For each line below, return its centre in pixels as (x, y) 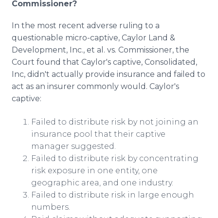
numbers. (51, 207)
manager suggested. (73, 146)
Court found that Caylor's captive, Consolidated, (104, 62)
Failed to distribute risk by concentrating (115, 158)
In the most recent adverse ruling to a (86, 26)
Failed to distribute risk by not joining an (115, 122)
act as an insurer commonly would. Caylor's (95, 86)
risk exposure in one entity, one (94, 171)
